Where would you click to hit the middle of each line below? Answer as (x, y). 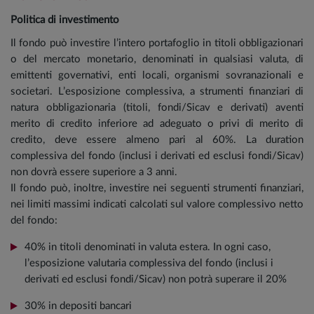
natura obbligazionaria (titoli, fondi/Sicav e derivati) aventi (157, 107)
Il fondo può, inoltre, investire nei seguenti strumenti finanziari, (157, 188)
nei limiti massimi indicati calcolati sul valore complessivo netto (157, 204)
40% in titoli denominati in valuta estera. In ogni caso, (148, 247)
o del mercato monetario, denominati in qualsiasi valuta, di (157, 59)
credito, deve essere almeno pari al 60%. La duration (157, 139)
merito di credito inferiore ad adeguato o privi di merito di (157, 123)
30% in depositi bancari (78, 306)
